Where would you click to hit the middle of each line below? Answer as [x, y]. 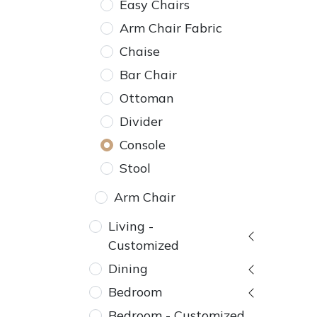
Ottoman [147, 98]
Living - [131, 226]
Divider [141, 121]
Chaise [140, 51]
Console [143, 145]
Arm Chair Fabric [171, 28]
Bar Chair [148, 75]
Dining [128, 269]
